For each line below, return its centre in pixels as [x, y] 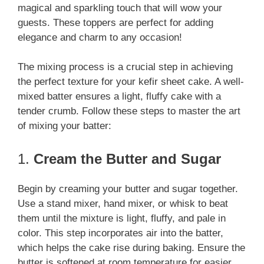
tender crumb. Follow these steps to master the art [129, 111]
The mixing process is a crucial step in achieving [125, 67]
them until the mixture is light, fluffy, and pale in [122, 218]
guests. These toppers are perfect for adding [115, 22]
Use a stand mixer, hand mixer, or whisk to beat [123, 203]
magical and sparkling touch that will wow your [120, 8]
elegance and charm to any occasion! [100, 37]
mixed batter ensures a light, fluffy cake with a [119, 97]
